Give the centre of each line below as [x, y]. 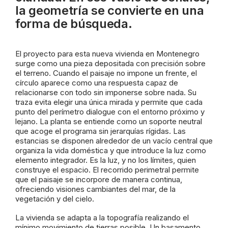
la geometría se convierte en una [110, 10]
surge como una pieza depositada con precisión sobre [110, 63]
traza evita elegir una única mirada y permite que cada [109, 102]
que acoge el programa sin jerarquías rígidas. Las [101, 131]
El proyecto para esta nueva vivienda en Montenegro [107, 54]
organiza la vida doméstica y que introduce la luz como [111, 150]
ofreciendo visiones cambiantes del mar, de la [95, 189]
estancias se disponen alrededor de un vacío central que [114, 141]
